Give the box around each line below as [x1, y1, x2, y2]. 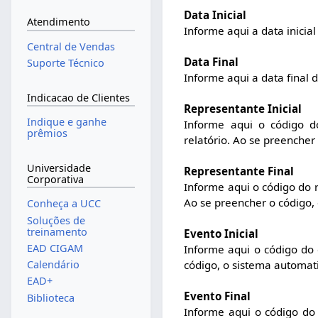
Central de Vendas [26, 40, 115, 54]
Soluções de [26, 213, 85, 227]
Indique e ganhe [26, 115, 106, 129]
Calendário [26, 258, 79, 272]
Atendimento [26, 15, 90, 29]
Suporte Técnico [26, 56, 104, 70]
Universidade [26, 160, 91, 175]
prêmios [26, 126, 67, 141]
